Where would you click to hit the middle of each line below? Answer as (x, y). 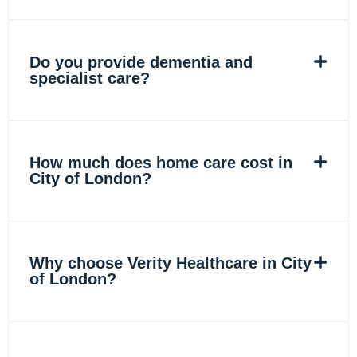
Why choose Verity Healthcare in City (170, 263)
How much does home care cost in (161, 163)
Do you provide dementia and (141, 62)
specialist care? (89, 78)
